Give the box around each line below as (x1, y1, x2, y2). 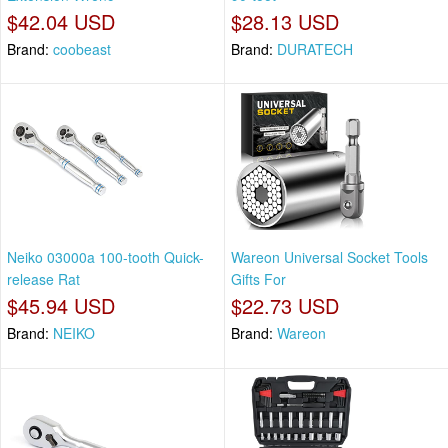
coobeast (53, 38, 111, 59)
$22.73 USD (231, 291, 339, 321)
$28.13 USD (231, 6, 339, 36)
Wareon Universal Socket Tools (231, 247, 428, 268)
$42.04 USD (7, 6, 115, 36)
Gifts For (231, 269, 286, 290)
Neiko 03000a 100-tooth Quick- (7, 247, 204, 268)
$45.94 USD (7, 291, 115, 321)
